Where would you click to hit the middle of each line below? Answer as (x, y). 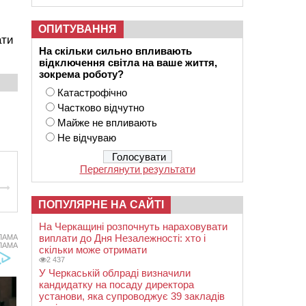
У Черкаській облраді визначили (115, 273)
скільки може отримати (93, 250)
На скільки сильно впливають (117, 51)
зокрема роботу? (81, 74)
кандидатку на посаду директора (116, 284)
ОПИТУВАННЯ (78, 29)
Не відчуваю (87, 138)
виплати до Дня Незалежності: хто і (122, 238)
